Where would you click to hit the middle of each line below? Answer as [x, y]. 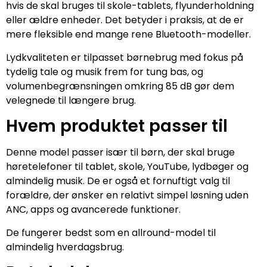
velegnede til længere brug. [71, 100]
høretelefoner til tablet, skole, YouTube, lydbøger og [127, 167]
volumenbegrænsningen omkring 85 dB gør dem [120, 86]
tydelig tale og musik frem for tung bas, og [105, 72]
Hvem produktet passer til [117, 126]
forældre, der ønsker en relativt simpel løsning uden [127, 195]
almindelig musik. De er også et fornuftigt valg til [118, 181]
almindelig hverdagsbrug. [65, 247]
